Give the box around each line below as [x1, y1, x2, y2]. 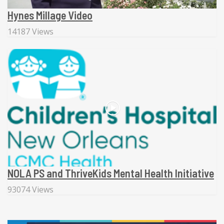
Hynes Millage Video [7, 8, 92, 21]
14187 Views [7, 25, 53, 37]
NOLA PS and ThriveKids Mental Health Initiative [7, 166, 214, 179]
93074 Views [7, 184, 53, 195]
